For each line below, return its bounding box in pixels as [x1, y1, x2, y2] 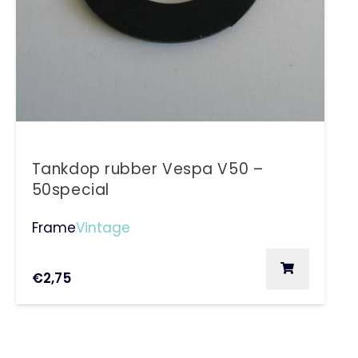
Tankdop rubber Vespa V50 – [31, 158, 264, 181]
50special [31, 179, 109, 201]
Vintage [75, 217, 130, 237]
